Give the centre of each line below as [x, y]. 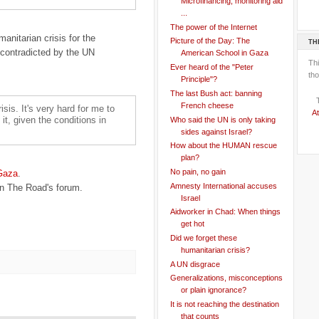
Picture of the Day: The [210, 41]
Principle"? [199, 79]
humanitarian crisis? [215, 250]
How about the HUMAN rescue [223, 146]
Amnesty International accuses [223, 185]
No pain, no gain [198, 171]
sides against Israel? [216, 131]
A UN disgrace [195, 264]
